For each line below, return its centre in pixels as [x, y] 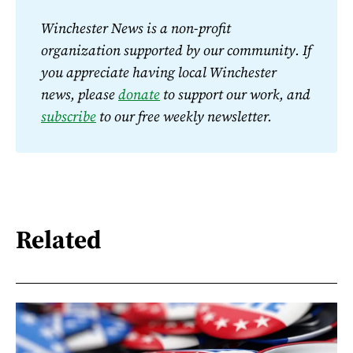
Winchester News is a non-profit [136, 28]
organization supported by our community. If [176, 50]
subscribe [69, 116]
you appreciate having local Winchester [159, 72]
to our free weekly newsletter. [184, 116]
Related [59, 240]
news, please [80, 94]
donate [139, 94]
